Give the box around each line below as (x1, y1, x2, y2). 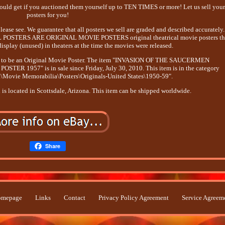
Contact (63, 194, 85, 201)
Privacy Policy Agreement (98, 194, 169, 201)
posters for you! (26, 11, 69, 19)
